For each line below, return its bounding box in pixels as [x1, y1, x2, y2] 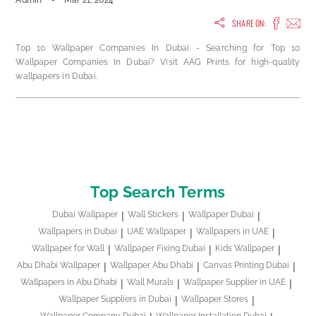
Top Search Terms [90, 183, 226, 202]
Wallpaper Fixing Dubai [114, 243, 205, 254]
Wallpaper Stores [181, 294, 248, 305]
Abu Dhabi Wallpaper [17, 260, 100, 271]
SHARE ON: [231, 16, 266, 29]
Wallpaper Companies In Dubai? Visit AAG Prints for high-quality [16, 57, 300, 68]
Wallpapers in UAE [195, 226, 269, 237]
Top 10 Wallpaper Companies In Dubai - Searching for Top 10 [16, 43, 300, 54]
